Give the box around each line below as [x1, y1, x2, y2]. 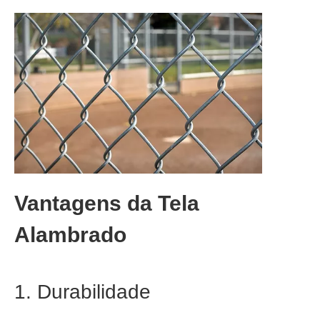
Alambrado [14, 222, 126, 246]
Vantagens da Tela [14, 191, 199, 215]
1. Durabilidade [14, 280, 151, 303]
